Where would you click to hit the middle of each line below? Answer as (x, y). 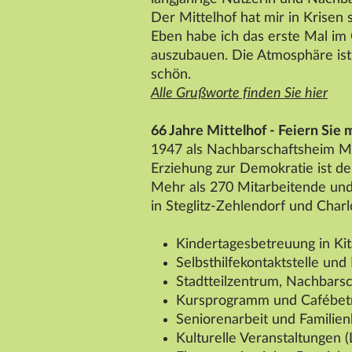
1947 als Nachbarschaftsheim (245, 150)
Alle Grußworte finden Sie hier (239, 94)
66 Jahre (179, 132)
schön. (171, 75)
